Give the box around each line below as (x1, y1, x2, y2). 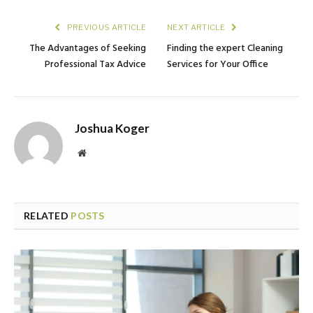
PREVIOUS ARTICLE (65, 22, 146, 32)
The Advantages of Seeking (29, 40, 146, 57)
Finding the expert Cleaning (167, 40, 283, 57)
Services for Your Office (167, 56, 268, 73)
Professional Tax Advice (45, 56, 146, 73)
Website (85, 147, 117, 157)
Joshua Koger (75, 120, 150, 136)
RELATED (24, 209, 71, 221)
